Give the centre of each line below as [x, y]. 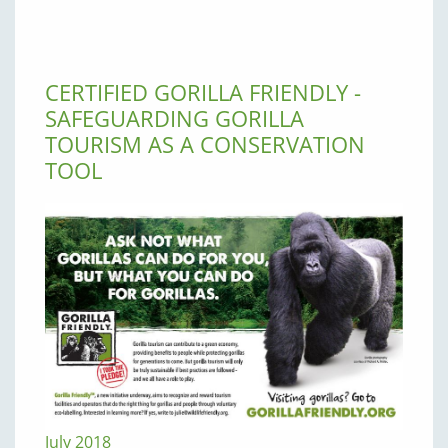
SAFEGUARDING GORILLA [174, 117]
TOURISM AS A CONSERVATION [205, 143]
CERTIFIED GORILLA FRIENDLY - [203, 91]
